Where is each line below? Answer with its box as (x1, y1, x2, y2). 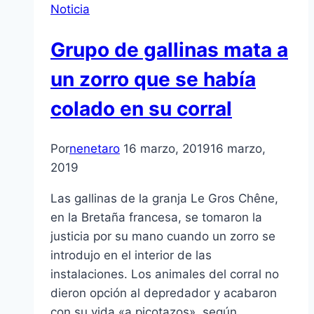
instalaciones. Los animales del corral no (50, 267, 279, 282)
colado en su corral (50, 97, 232, 121)
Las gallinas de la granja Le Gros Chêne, (50, 191, 278, 206)
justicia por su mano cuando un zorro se (50, 229, 275, 244)
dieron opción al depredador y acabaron (50, 286, 277, 301)
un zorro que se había (50, 67, 256, 92)
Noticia (50, 2, 90, 17)
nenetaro (69, 142, 120, 156)
